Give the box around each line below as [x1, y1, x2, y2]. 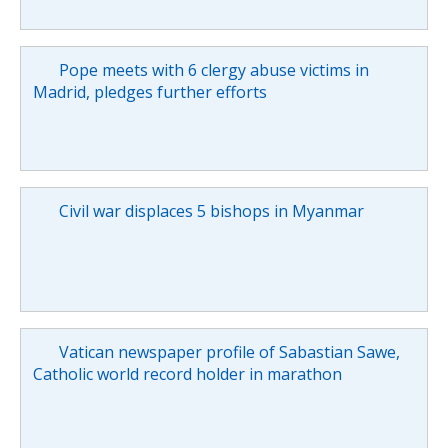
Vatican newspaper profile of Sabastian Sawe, [58, 340, 400, 363]
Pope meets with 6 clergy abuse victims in [58, 58, 369, 81]
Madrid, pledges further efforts [33, 80, 267, 103]
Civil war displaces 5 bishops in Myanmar [58, 199, 364, 222]
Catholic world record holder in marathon [33, 362, 342, 385]
